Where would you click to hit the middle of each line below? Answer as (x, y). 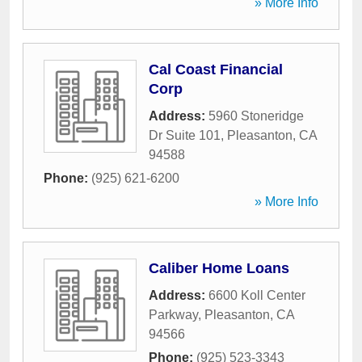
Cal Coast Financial (216, 69)
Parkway (173, 315)
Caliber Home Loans (219, 268)
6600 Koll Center (257, 295)
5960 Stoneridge (256, 116)
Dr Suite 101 (185, 135)
